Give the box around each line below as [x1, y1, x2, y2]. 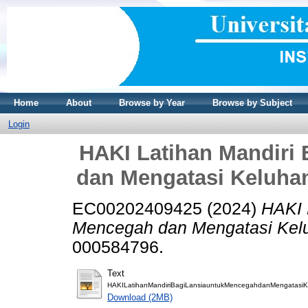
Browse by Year [119, 98, 185, 108]
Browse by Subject [212, 98, 292, 108]
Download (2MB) [107, 291, 173, 302]
